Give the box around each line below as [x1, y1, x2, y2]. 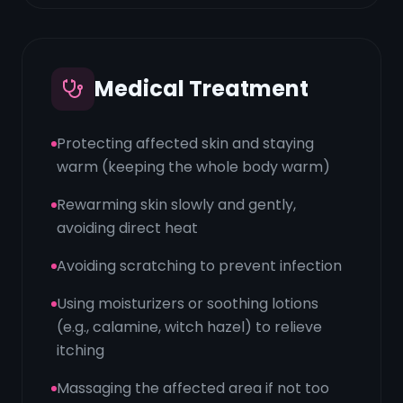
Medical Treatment [94, 74, 309, 103]
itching [57, 340, 104, 361]
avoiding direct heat [57, 218, 198, 238]
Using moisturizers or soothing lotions [57, 293, 318, 314]
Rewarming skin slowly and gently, [57, 194, 296, 215]
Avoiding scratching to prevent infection [57, 255, 342, 276]
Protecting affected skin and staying [57, 133, 314, 154]
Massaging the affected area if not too [57, 378, 329, 399]
